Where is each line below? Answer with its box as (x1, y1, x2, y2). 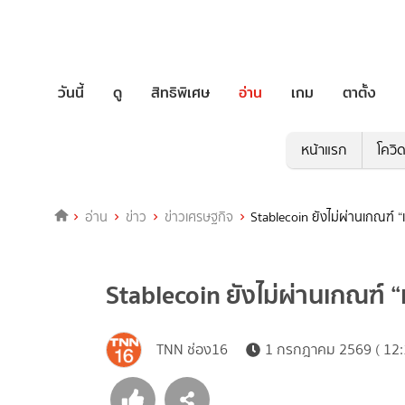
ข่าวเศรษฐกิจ (164, 207, 233, 228)
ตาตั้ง (343, 80, 376, 104)
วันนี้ (58, 80, 84, 104)
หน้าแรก (300, 139, 347, 161)
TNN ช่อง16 (156, 339, 228, 361)
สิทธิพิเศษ (151, 80, 210, 104)
